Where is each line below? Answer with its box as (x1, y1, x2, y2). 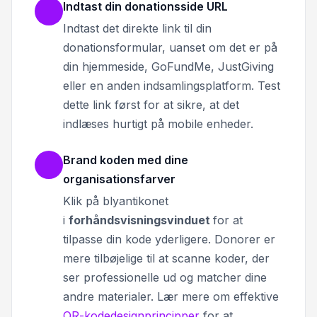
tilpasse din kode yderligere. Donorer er (63, 231, 275, 246)
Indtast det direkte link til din (63, 21, 212, 35)
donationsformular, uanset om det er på (63, 40, 277, 54)
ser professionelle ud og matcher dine (63, 270, 267, 284)
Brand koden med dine (63, 152, 188, 167)
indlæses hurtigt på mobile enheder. (63, 116, 253, 131)
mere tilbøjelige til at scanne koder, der (63, 250, 270, 265)
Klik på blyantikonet (63, 193, 168, 208)
